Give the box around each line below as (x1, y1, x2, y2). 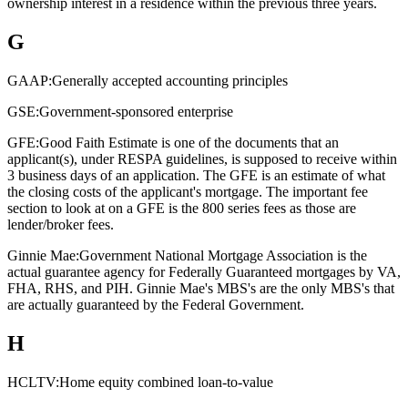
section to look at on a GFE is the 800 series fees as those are (7, 199, 356, 216)
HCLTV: (7, 373, 59, 390)
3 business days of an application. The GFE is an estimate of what (7, 167, 385, 183)
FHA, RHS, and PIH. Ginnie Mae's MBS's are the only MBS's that (7, 280, 394, 296)
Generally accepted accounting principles (52, 72, 288, 88)
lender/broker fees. (7, 216, 114, 232)
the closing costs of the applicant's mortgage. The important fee (7, 183, 368, 199)
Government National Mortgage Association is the (79, 247, 367, 263)
